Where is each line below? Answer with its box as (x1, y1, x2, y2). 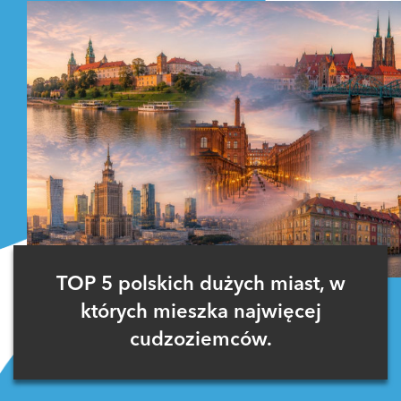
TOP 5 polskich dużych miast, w (55, 274, 346, 294)
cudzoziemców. (129, 329, 272, 350)
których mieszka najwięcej (80, 302, 321, 322)
